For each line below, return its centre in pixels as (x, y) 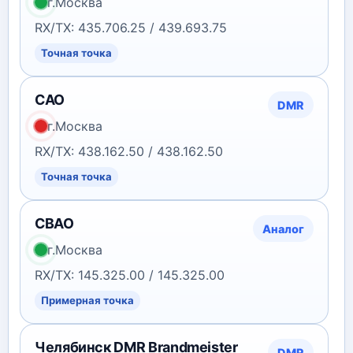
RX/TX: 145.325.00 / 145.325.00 (130, 275)
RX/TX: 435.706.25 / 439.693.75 (131, 28)
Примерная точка (87, 300)
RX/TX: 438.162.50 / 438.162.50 (129, 151)
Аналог (283, 229)
